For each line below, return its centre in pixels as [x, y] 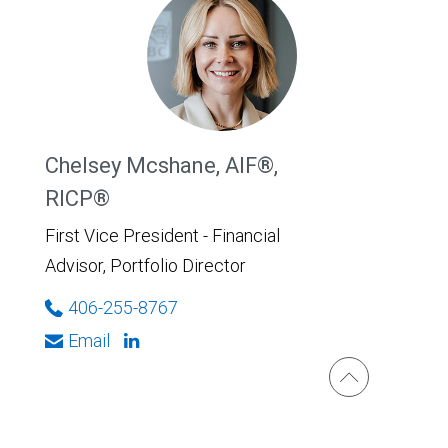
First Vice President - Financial [162, 235]
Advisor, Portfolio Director [145, 265]
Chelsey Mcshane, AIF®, [161, 165]
